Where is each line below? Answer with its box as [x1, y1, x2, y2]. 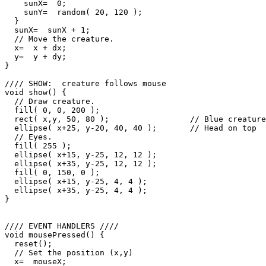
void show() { [5, 88, 66, 97]
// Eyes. [5, 132, 52, 141]
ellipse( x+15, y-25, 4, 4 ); [5, 177, 147, 186]
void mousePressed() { [5, 230, 104, 239]
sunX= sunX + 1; [5, 26, 90, 34]
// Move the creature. [5, 34, 114, 43]
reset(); [5, 239, 52, 248]
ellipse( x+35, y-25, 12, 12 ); [5, 159, 157, 168]
